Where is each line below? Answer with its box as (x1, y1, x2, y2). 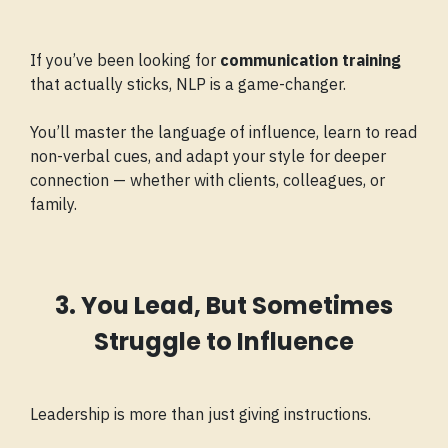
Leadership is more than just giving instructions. (30, 404, 371, 425)
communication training (220, 50, 401, 71)
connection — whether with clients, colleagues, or (30, 170, 385, 191)
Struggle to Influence (94, 325, 354, 359)
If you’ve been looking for (30, 50, 220, 71)
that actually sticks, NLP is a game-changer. (30, 74, 346, 95)
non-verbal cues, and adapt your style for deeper (30, 146, 386, 167)
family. (30, 194, 77, 215)
